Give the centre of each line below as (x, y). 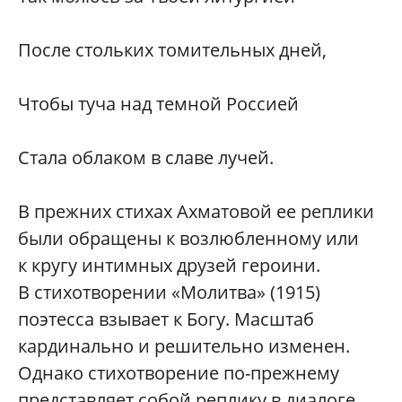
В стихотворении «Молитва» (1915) (169, 293)
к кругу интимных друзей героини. (169, 266)
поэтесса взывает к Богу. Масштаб (166, 319)
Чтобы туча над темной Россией (158, 104)
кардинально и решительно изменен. (184, 346)
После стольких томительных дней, (172, 50)
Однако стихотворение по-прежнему (179, 373)
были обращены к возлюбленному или (188, 239)
